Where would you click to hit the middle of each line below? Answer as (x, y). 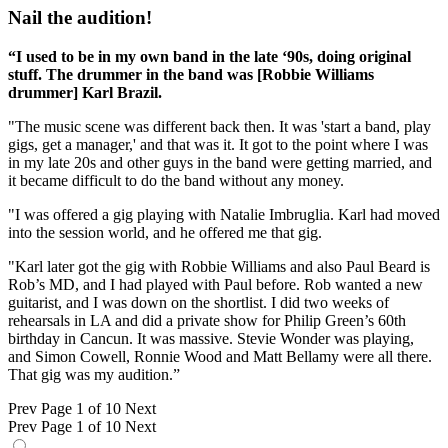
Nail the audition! (80, 18)
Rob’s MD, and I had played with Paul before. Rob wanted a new (215, 285)
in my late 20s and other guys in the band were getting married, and (220, 163)
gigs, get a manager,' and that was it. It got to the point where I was (218, 145)
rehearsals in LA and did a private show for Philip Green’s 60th (207, 321)
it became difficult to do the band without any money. (176, 181)
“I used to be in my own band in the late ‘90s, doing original (209, 57)
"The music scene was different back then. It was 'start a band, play (219, 127)
